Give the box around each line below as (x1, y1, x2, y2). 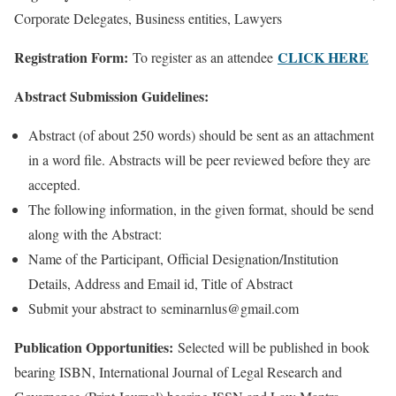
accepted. (28, 175, 80, 194)
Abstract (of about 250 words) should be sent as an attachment (28, 126, 374, 145)
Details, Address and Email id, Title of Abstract (28, 274, 293, 293)
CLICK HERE (278, 47, 369, 68)
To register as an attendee (133, 48, 273, 67)
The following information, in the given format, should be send (28, 200, 374, 219)
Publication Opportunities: (14, 337, 178, 358)
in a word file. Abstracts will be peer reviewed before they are (28, 150, 370, 170)
